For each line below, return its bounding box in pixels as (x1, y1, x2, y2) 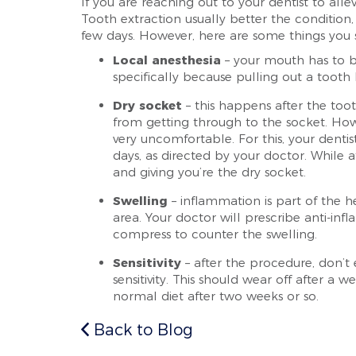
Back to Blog (89, 320, 193, 339)
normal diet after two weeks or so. (113, 288, 319, 304)
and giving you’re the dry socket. (113, 164, 306, 180)
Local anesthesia (113, 52, 221, 68)
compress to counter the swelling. (113, 226, 317, 242)
